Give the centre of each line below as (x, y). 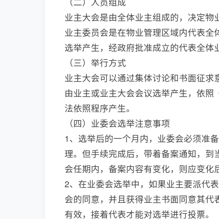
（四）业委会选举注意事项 (117, 123)
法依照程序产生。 (100, 108)
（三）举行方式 (95, 63)
